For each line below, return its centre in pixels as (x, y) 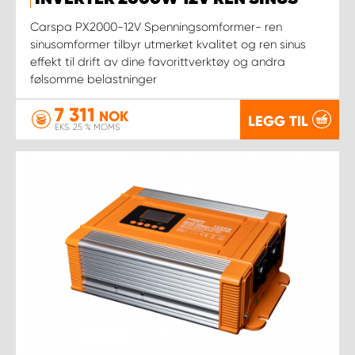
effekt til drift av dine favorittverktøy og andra (158, 61)
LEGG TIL (278, 121)
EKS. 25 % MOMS (87, 127)
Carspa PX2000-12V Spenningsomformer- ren (156, 27)
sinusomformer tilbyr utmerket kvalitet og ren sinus (168, 44)
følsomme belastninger (94, 79)
